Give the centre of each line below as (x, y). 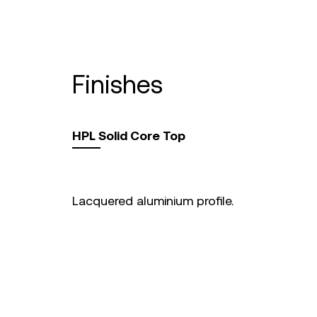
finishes (124, 84)
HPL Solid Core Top (129, 136)
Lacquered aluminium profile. (153, 201)
